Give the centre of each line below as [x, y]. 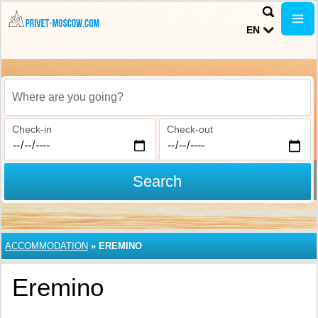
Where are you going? [62, 105]
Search [158, 181]
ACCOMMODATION [46, 246]
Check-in [32, 129]
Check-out [190, 129]
